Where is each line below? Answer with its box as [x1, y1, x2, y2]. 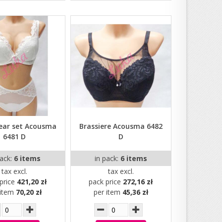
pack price [89, 177, 123, 187]
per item [93, 187, 122, 197]
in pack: [94, 154, 120, 164]
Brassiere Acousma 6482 [79, 121, 163, 131]
